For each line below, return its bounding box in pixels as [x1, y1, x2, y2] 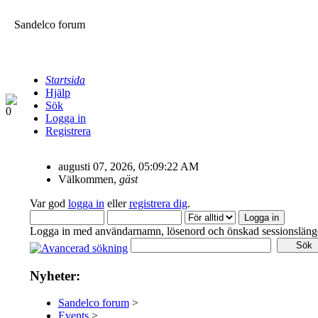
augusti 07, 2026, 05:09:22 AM [57, 160, 199, 172]
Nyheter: [29, 268, 80, 283]
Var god [29, 197, 68, 209]
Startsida [45, 74, 85, 86]
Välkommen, [57, 173, 119, 185]
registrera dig [128, 197, 187, 209]
